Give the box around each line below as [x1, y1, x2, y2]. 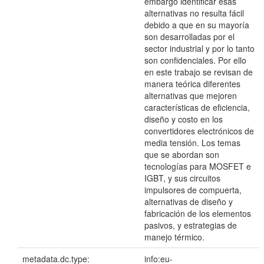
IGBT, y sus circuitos [144, 172, 220, 184]
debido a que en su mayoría [144, 19, 249, 31]
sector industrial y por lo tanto [144, 42, 255, 55]
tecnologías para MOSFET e [144, 160, 251, 173]
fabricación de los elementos [144, 207, 251, 220]
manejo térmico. [144, 231, 204, 243]
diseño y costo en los [144, 113, 223, 126]
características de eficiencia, [144, 101, 250, 114]
